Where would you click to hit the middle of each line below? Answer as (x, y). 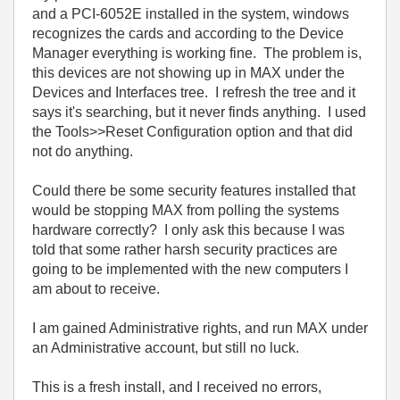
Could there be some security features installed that (194, 191)
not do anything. (83, 151)
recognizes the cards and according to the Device (188, 33)
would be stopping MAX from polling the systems (186, 210)
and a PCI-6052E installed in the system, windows (191, 14)
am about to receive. (96, 289)
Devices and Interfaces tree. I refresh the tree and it (194, 92)
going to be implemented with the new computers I (190, 269)
